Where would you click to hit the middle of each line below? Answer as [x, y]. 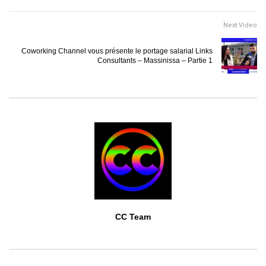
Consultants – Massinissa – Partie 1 [155, 61]
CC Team [133, 217]
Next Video [240, 26]
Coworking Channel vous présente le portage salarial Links [117, 51]
